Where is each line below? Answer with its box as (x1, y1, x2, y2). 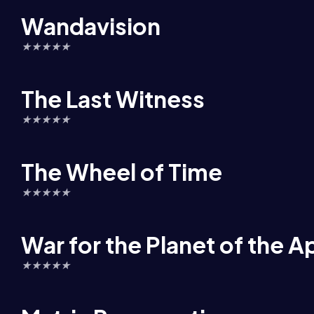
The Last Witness (21, 85, 205, 113)
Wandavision (21, 12, 161, 40)
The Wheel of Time (21, 158, 222, 186)
